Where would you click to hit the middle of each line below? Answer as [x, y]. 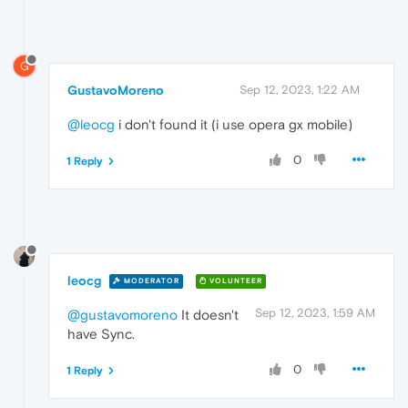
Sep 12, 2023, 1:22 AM [300, 89]
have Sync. [101, 333]
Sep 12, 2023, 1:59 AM [315, 312]
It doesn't [208, 314]
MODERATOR [150, 281]
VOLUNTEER [235, 281]
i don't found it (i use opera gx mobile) [234, 124]
